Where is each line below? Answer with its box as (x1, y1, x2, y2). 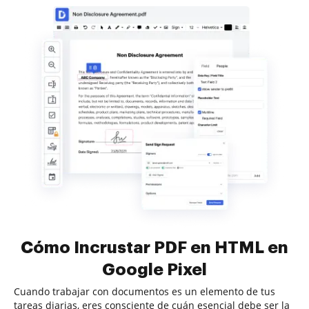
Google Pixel (102, 261, 207, 278)
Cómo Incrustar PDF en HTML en (21, 239, 288, 256)
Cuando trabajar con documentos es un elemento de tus (14, 285, 275, 298)
